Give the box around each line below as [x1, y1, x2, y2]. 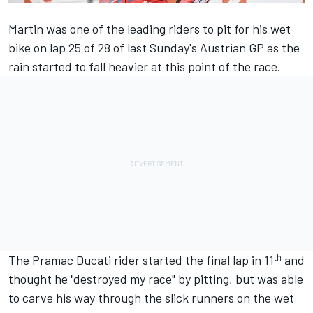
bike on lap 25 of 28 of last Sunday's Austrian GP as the [8, 39, 300, 55]
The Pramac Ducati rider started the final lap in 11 [8, 252, 274, 268]
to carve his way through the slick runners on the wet [8, 289, 294, 305]
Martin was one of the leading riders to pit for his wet [8, 20, 291, 36]
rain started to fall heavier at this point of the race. [8, 58, 281, 74]
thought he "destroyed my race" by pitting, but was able [8, 270, 303, 286]
